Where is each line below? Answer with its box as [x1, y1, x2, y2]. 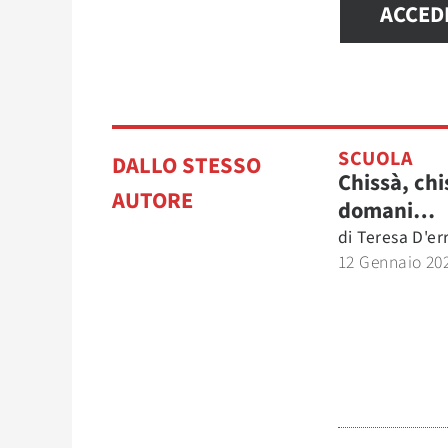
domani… [338, 195, 435, 227]
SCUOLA [338, 145, 412, 173]
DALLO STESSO [112, 150, 261, 182]
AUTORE [112, 185, 193, 217]
